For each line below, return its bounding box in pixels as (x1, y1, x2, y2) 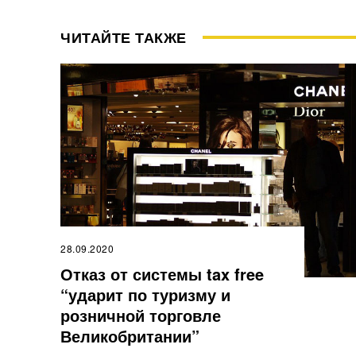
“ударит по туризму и (60, 283, 230, 307)
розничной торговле (60, 304, 221, 327)
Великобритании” (60, 324, 199, 348)
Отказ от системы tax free (60, 262, 264, 286)
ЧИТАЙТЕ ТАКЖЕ (60, 27, 187, 48)
